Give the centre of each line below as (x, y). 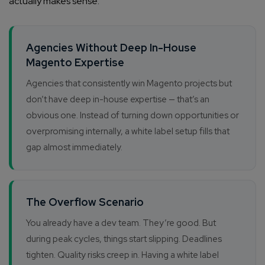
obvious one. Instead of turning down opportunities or (132, 116)
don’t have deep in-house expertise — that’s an (118, 100)
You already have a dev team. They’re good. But (121, 223)
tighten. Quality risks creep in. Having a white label (122, 255)
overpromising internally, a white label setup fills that (128, 132)
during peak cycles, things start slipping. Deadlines (124, 239)
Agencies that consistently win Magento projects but (129, 84)
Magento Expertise (75, 63)
